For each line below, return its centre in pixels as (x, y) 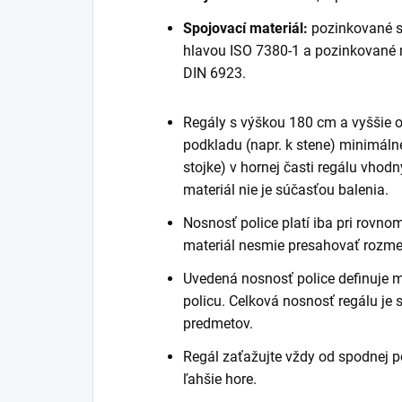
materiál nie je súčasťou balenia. (286, 189)
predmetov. (218, 323)
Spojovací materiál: (245, 28)
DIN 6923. (214, 73)
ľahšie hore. (220, 379)
